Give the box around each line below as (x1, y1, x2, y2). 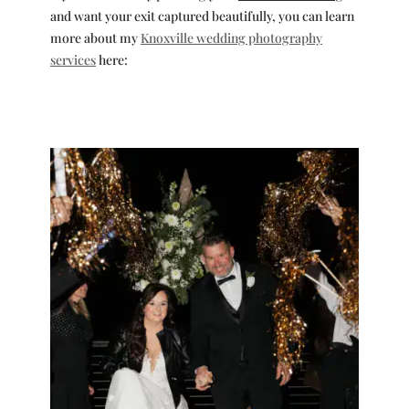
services (49, 50, 96, 68)
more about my (49, 28, 141, 47)
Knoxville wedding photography (140, 28, 322, 47)
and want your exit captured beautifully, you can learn (49, 6, 354, 25)
